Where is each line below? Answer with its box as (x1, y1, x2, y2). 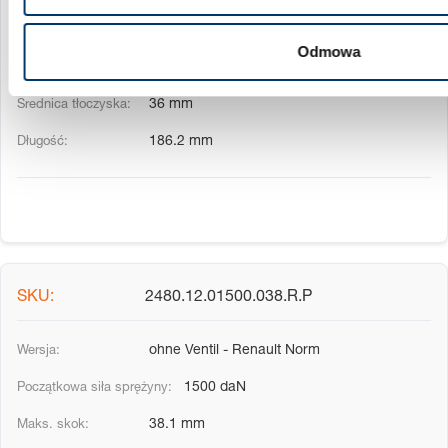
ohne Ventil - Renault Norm (145, 344, 320, 359)
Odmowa (297, 43, 360, 60)
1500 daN (180, 381, 246, 396)
